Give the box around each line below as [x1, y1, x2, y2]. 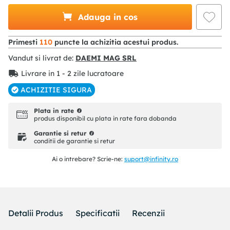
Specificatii [75, 208, 120, 219]
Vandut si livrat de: [8, 53, 73, 63]
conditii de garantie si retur [34, 137, 115, 145]
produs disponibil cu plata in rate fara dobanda [34, 114, 177, 123]
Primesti [8, 37, 40, 47]
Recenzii [132, 208, 165, 219]
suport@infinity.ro [124, 155, 178, 163]
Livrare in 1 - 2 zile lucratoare [21, 69, 124, 79]
